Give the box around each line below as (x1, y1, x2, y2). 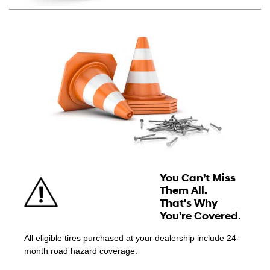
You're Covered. (159, 209, 241, 223)
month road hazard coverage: (24, 245, 137, 256)
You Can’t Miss (159, 171, 236, 185)
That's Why (159, 196, 218, 210)
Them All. (159, 183, 207, 198)
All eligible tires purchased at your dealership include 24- (24, 233, 239, 243)
